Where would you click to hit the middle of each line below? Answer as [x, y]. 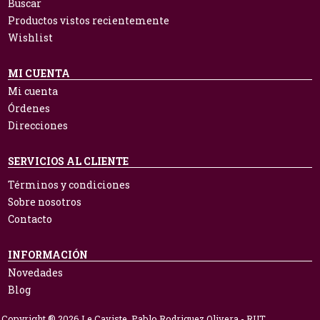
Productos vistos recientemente [89, 20]
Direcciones [38, 125]
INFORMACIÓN [48, 255]
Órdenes [29, 108]
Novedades [35, 272]
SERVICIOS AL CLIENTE [68, 161]
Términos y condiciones [69, 185]
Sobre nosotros [45, 202]
